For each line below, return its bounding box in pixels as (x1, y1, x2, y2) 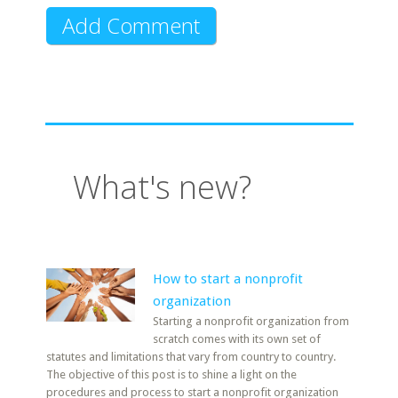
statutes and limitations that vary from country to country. (46, 350, 337, 363)
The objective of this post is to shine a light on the (46, 368, 298, 381)
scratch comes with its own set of (153, 332, 322, 346)
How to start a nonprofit (153, 271, 304, 287)
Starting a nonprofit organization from (153, 314, 350, 328)
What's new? (73, 165, 252, 209)
